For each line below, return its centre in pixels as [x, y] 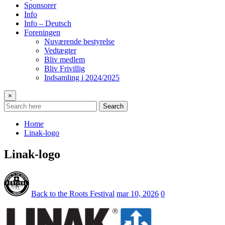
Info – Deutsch [48, 23]
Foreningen [42, 32]
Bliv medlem [65, 59]
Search [113, 106]
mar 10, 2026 [138, 193]
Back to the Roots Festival [73, 193]
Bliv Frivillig [65, 68]
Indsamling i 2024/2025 [82, 77]
